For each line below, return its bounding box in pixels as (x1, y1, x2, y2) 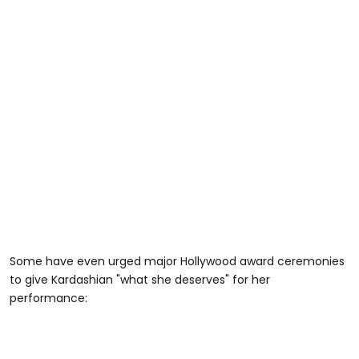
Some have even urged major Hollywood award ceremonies (10, 253, 345, 270)
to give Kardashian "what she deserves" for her (10, 272, 270, 288)
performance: (10, 290, 87, 307)
